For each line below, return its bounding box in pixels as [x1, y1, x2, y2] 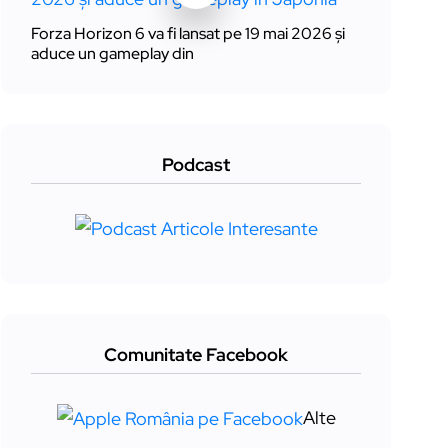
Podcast [162, 153, 230, 177]
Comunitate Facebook [104, 343, 288, 367]
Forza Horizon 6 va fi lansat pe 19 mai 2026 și [31, 23, 345, 45]
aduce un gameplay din [31, 43, 194, 65]
